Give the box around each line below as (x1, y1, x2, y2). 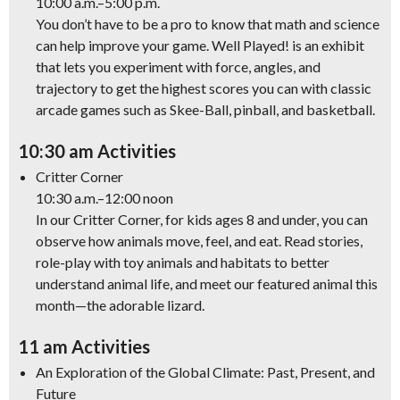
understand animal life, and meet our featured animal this (36, 275, 378, 292)
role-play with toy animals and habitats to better (36, 254, 329, 271)
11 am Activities (18, 336, 150, 357)
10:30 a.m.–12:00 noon (36, 189, 173, 206)
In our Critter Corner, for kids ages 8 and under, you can (36, 211, 368, 228)
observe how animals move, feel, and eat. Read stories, (36, 232, 362, 249)
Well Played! (212, 37, 289, 54)
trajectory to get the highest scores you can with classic (36, 79, 371, 96)
